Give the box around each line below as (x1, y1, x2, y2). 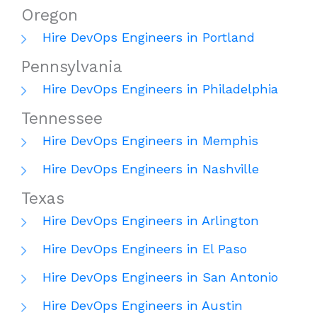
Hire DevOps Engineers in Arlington (42, 213, 259, 229)
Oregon (21, 6, 78, 25)
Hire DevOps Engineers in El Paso (42, 241, 247, 257)
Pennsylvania (21, 57, 122, 77)
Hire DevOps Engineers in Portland (42, 30, 255, 45)
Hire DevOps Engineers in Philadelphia (42, 81, 278, 97)
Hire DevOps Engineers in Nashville (42, 161, 259, 177)
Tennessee (21, 109, 103, 129)
